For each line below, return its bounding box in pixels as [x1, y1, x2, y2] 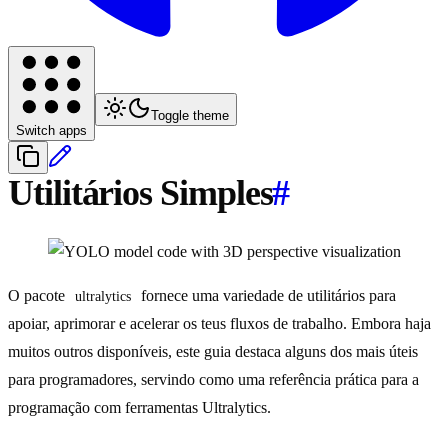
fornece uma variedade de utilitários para [137, 287, 400, 305]
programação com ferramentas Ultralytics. [8, 399, 271, 417]
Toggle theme [151, 108, 229, 124]
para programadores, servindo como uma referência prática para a [8, 371, 419, 389]
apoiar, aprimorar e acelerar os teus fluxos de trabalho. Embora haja [8, 315, 431, 333]
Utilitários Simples [8, 173, 273, 214]
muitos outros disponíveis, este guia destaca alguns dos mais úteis [8, 343, 418, 361]
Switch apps [16, 123, 87, 139]
